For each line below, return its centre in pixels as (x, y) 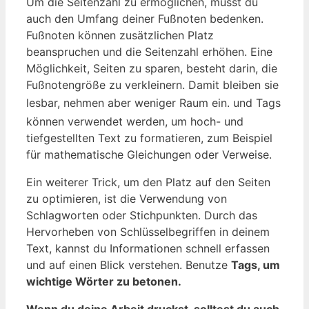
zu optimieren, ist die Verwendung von (127, 199)
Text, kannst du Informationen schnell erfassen (148, 249)
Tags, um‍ (256, 265)
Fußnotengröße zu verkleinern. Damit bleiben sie (152, 84)
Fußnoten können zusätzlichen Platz (120, 35)
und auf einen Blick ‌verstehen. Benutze (129, 265)
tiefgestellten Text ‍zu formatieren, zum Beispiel (149, 138)
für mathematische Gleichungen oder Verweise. (149, 155)
